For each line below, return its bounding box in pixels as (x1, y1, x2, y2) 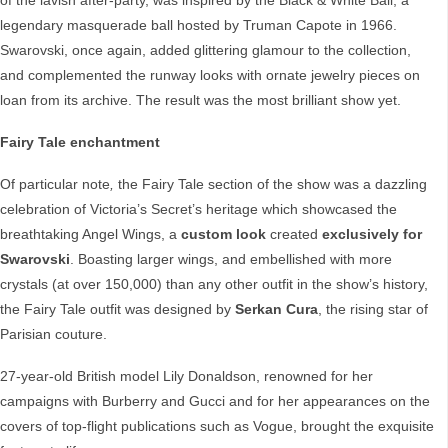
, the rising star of (318, 301, 428, 318)
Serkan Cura (235, 301, 318, 318)
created (266, 226, 322, 243)
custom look (181, 226, 266, 243)
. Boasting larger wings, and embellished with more (70, 251, 392, 268)
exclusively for (322, 226, 422, 243)
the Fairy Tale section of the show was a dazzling (118, 176, 427, 193)
